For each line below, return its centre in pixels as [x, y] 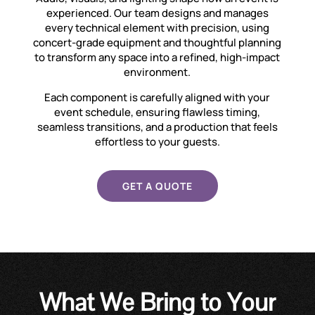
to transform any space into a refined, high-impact [157, 57]
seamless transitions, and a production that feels [157, 127]
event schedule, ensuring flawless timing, [157, 112]
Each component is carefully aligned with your [157, 97]
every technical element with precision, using [157, 28]
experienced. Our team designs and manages [157, 13]
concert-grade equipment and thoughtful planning [157, 43]
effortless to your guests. [157, 142]
